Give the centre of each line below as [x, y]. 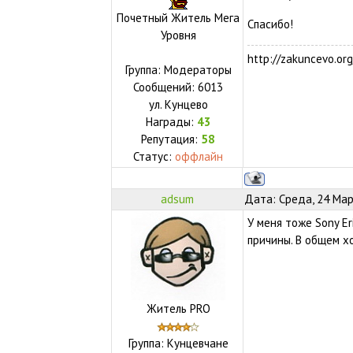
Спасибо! [270, 24]
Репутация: [171, 139]
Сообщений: [166, 87]
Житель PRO [178, 308]
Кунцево [186, 104]
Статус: [154, 156]
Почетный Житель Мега [178, 17]
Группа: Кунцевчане [178, 343]
